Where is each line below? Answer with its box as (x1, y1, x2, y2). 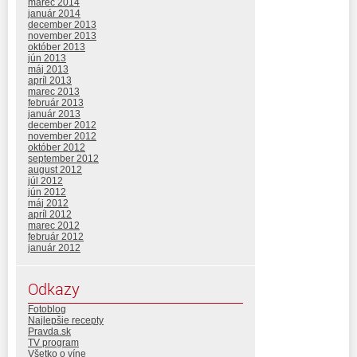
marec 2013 (28, 85, 80, 97)
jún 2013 (28, 52, 66, 64)
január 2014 (28, 7, 80, 19)
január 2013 (28, 108, 80, 120)
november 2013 (28, 29, 96, 41)
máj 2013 (28, 63, 69, 75)
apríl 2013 (28, 74, 72, 86)
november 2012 (28, 130, 96, 142)
